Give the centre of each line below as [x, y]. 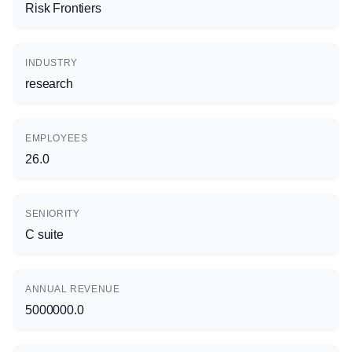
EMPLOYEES [57, 138]
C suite [44, 235]
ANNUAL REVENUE [73, 289]
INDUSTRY [51, 63]
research [49, 84]
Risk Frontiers [63, 8]
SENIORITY [53, 214]
